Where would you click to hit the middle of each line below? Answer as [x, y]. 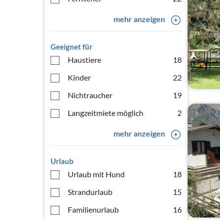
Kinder [79, 77]
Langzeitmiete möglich [106, 113]
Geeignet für [71, 47]
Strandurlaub [90, 192]
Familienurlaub [93, 209]
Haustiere [84, 60]
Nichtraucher [90, 95]
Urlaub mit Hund [96, 174]
